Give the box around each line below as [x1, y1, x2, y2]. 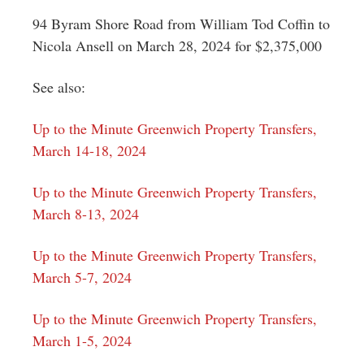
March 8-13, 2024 [32, 203, 139, 223]
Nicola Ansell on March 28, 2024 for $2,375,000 [32, 35, 322, 55]
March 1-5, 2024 [32, 330, 132, 350]
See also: [32, 76, 85, 97]
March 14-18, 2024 [32, 140, 146, 160]
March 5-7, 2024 [32, 266, 132, 287]
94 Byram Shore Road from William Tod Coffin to [32, 13, 330, 33]
